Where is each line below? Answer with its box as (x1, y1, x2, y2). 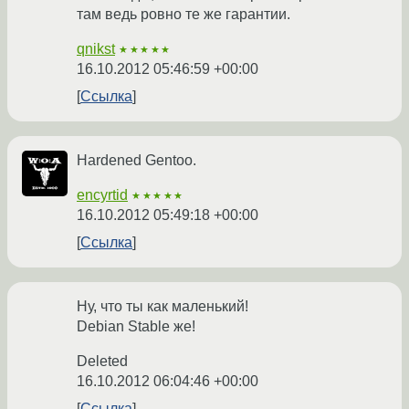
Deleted (77, 353, 128, 370)
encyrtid (77, 187, 128, 204)
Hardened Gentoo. (77, 152, 196, 169)
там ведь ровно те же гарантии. (77, 6, 290, 23)
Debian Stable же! (77, 319, 195, 335)
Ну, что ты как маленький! (77, 299, 248, 315)
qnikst (77, 41, 115, 58)
